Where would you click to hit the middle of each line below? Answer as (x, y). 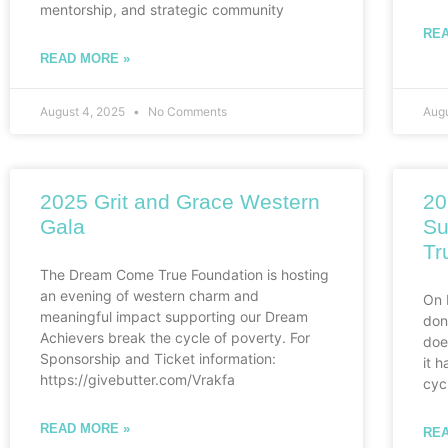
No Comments (186, 112)
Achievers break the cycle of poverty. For (175, 338)
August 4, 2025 (84, 112)
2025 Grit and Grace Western (180, 202)
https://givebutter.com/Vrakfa (137, 380)
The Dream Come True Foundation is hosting (184, 275)
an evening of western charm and (149, 296)
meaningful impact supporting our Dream (174, 317)
